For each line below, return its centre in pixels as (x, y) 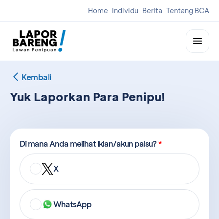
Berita (152, 11)
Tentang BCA (188, 11)
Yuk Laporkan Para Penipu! (88, 97)
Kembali (36, 77)
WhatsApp (72, 204)
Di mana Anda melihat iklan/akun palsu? (89, 143)
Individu (125, 11)
